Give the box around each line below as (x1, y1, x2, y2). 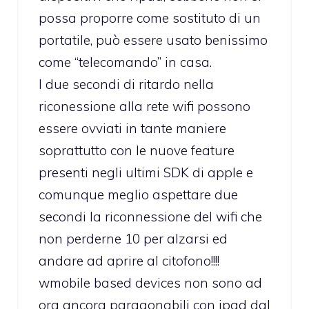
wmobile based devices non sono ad (39, 275, 262, 292)
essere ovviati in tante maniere (39, 120, 226, 137)
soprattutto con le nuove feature (39, 142, 235, 159)
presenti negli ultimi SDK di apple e (39, 164, 253, 181)
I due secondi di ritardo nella (39, 76, 214, 93)
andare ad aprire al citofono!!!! (39, 252, 219, 270)
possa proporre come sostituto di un (39, 10, 261, 27)
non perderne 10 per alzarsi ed (39, 230, 228, 248)
